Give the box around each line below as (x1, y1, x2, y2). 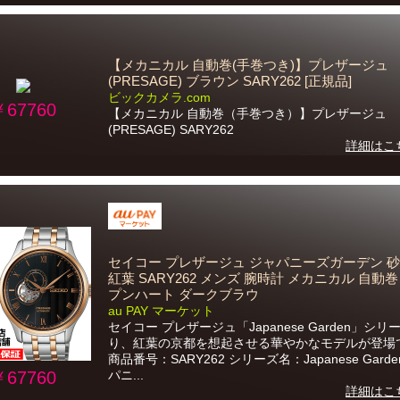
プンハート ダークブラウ (108, 287, 259, 302)
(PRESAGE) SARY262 (108, 122, 234, 137)
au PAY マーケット (108, 304, 214, 318)
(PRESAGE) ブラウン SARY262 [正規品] (108, 74, 352, 88)
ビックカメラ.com (108, 90, 211, 104)
